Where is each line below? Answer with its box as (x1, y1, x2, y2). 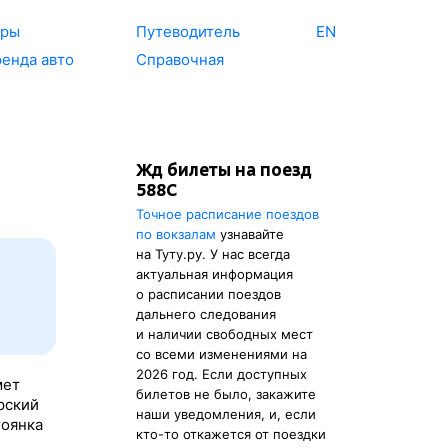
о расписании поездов (136, 286, 281, 302)
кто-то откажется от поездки (136, 426, 326, 442)
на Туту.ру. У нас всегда (136, 246, 290, 262)
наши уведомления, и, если (136, 406, 316, 422)
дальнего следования (136, 306, 276, 322)
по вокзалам (136, 226, 216, 242)
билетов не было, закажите (136, 386, 316, 402)
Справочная (136, 50, 225, 69)
